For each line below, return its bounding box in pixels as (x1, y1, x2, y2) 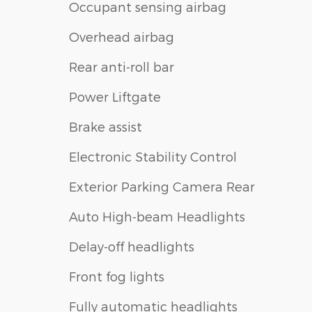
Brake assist (69, 119, 142, 134)
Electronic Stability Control (69, 149, 237, 164)
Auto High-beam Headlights (69, 209, 245, 224)
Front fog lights (69, 269, 164, 284)
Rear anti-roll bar (69, 59, 174, 75)
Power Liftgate (69, 89, 161, 104)
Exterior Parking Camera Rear (69, 179, 255, 194)
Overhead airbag (69, 29, 174, 45)
